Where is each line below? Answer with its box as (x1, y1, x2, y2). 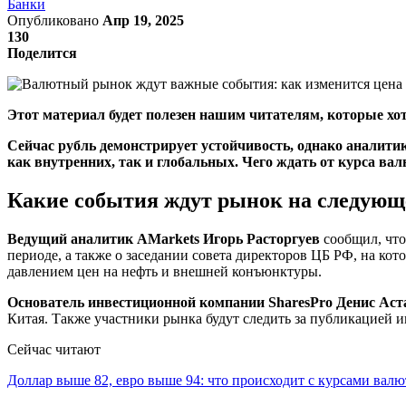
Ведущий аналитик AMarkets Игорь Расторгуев (7, 230, 320, 246)
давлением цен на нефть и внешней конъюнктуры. (7, 263, 322, 279)
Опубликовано (7, 12, 102, 28)
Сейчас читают (7, 341, 101, 357)
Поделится (7, 44, 77, 61)
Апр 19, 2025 (102, 12, 184, 28)
